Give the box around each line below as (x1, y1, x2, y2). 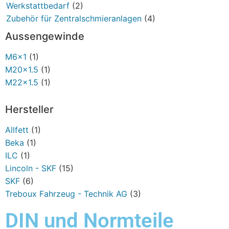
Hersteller (5, 103, 54, 116)
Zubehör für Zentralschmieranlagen (6, 13, 142, 24)
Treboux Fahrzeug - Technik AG (5, 188, 127, 199)
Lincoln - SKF (5, 163, 56, 173)
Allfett (5, 124, 29, 135)
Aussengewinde (5, 30, 84, 42)
